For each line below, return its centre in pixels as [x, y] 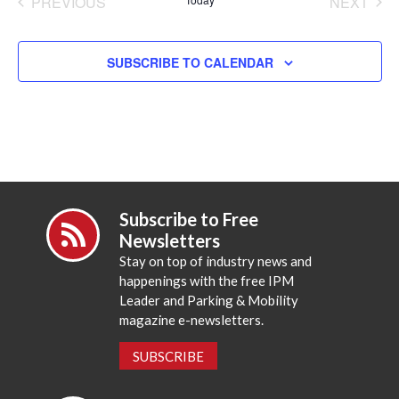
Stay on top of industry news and [216, 261]
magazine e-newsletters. [192, 319]
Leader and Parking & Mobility [209, 300]
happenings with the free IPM [207, 280]
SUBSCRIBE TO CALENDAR [190, 62]
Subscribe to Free [189, 219]
